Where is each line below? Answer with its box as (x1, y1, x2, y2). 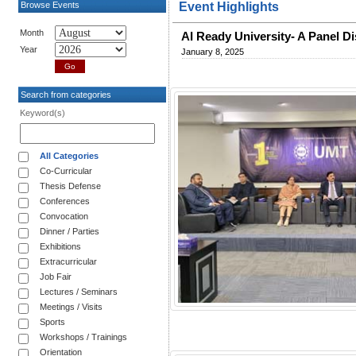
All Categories (40, 150, 99, 161)
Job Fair (40, 271, 72, 281)
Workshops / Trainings (40, 331, 127, 342)
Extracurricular (40, 256, 97, 266)
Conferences (40, 195, 90, 206)
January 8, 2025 (181, 46, 245, 56)
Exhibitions (40, 241, 81, 251)
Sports (40, 316, 65, 327)
